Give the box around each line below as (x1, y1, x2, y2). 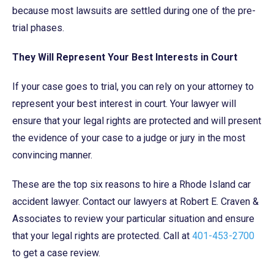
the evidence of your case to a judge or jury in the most (12, 131, 245, 144)
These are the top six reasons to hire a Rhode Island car (12, 178, 251, 190)
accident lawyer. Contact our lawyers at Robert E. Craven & (12, 195, 259, 207)
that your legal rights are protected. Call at (12, 229, 192, 242)
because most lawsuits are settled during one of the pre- (12, 4, 256, 17)
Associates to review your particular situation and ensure (12, 212, 254, 224)
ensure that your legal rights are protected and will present (12, 114, 261, 127)
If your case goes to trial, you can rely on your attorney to (12, 80, 254, 92)
